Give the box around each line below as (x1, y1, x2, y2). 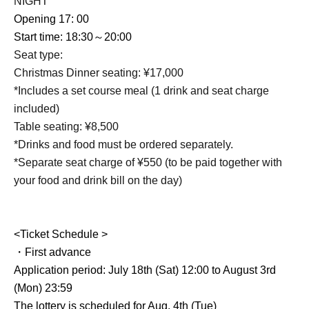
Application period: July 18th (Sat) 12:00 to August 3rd (14, 264, 276, 276)
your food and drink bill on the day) (14, 175, 182, 186)
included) (14, 103, 59, 114)
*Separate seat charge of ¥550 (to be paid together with (14, 157, 282, 168)
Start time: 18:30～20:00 (14, 31, 132, 43)
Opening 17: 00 (14, 13, 89, 25)
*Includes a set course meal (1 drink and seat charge (14, 85, 269, 97)
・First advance (14, 246, 91, 258)
